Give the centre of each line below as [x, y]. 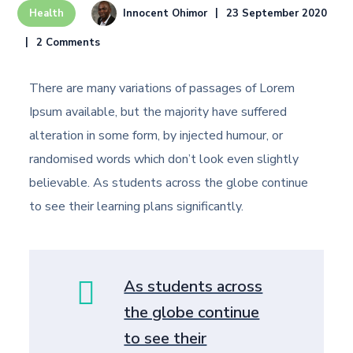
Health [47, 13]
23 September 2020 [277, 13]
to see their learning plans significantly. [137, 206]
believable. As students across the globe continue [169, 183]
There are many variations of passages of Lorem [162, 88]
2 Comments [69, 43]
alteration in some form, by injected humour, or [156, 136]
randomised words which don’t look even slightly [164, 159]
